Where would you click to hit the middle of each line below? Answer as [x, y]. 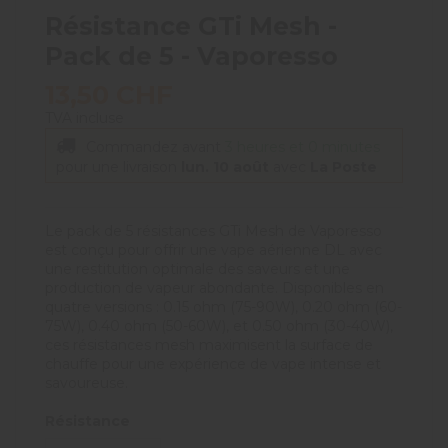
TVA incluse [84, 118]
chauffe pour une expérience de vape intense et [213, 364]
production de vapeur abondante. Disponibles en [214, 288]
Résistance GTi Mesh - [191, 26]
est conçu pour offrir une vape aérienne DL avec [213, 250]
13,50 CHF [109, 95]
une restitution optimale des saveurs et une [197, 269]
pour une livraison [118, 167]
